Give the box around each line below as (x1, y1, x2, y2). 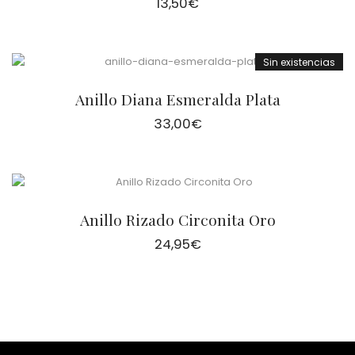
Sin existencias (263, 55, 335, 69)
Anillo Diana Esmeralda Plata (74, 88, 281, 109)
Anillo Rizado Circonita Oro (79, 208, 276, 230)
